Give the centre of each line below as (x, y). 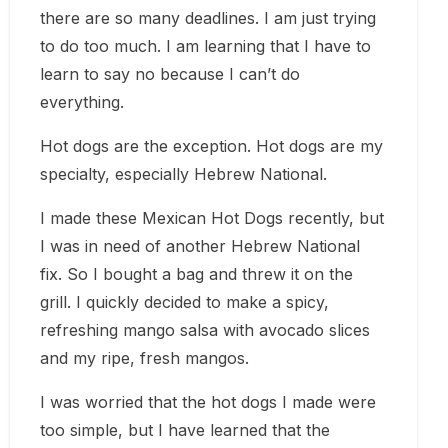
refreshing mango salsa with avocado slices (205, 329)
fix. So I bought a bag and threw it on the (196, 273)
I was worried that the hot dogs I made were (208, 401)
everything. (82, 101)
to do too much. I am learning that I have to (205, 45)
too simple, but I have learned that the (185, 429)
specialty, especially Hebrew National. (183, 173)
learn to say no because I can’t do (170, 73)
